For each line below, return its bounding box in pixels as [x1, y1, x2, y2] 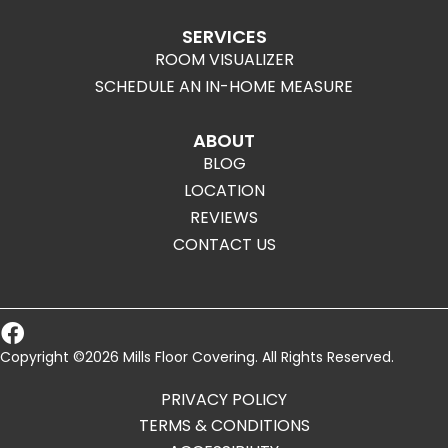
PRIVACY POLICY [161, 388, 287, 411]
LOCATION [183, 179, 265, 202]
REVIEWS [190, 206, 258, 229]
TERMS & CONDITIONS [138, 414, 310, 437]
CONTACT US [172, 233, 276, 256]
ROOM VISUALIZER [154, 48, 294, 71]
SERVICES [181, 24, 267, 49]
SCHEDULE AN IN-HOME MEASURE [95, 75, 353, 98]
